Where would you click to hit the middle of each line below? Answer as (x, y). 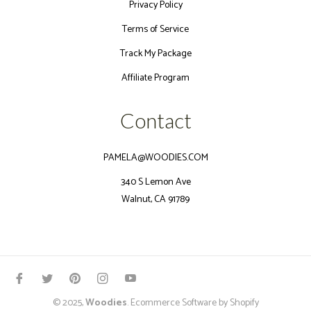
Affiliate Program (155, 78)
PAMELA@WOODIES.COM (155, 158)
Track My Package (155, 53)
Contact (155, 120)
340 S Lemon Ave (155, 182)
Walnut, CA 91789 (155, 199)
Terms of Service (155, 29)
